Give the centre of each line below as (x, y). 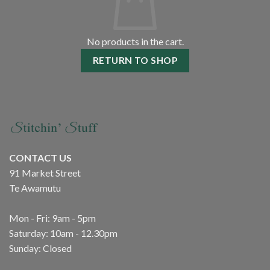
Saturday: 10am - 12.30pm (63, 233)
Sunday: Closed (40, 248)
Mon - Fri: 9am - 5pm (52, 218)
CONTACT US (40, 158)
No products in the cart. (135, 42)
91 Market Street (45, 173)
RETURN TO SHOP (135, 61)
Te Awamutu (35, 188)
